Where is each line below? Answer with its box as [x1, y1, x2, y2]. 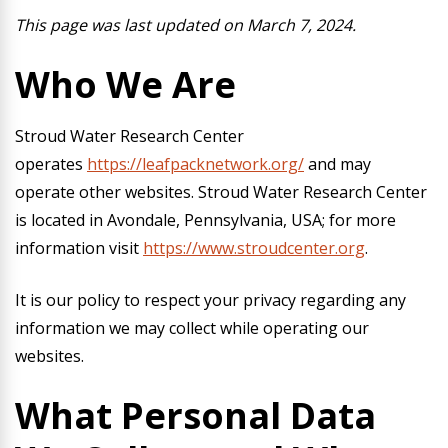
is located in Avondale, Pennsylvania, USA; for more [15, 209, 396, 231]
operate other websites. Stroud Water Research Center [15, 181, 427, 203]
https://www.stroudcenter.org [143, 237, 365, 259]
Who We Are [15, 60, 236, 109]
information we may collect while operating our [15, 317, 369, 339]
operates [15, 153, 87, 175]
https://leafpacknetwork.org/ [87, 153, 304, 175]
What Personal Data [15, 391, 376, 440]
